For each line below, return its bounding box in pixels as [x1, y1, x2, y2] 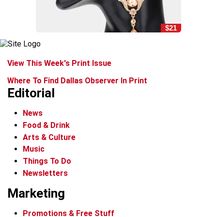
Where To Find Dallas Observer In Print [7, 76, 147, 85]
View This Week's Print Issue [7, 59, 111, 68]
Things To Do [23, 156, 71, 166]
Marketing [7, 186, 65, 201]
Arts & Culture [23, 132, 76, 142]
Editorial [7, 86, 55, 100]
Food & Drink [23, 120, 70, 130]
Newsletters [23, 168, 68, 178]
